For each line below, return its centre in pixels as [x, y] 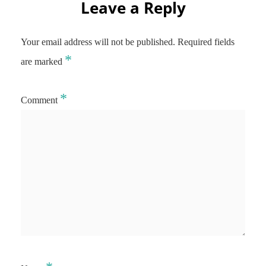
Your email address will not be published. [98, 42]
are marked [43, 61]
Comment [40, 100]
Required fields [206, 42]
